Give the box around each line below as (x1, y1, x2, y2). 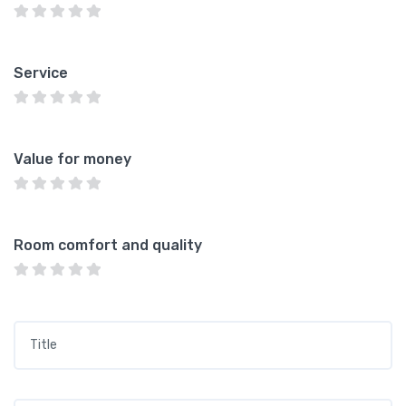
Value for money (14, 150, 131, 168)
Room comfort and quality (14, 237, 202, 254)
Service (14, 64, 68, 82)
